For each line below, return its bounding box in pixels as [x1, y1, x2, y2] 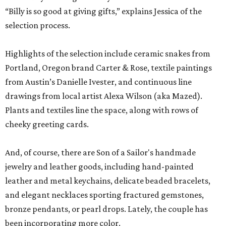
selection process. [5, 20, 70, 31]
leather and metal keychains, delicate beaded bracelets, [5, 176, 210, 186]
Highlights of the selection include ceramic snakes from [5, 48, 210, 59]
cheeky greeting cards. [5, 119, 89, 130]
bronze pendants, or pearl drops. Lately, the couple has [5, 204, 208, 214]
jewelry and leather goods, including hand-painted [5, 161, 194, 172]
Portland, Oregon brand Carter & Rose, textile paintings [5, 63, 212, 73]
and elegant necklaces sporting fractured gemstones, [5, 190, 204, 200]
